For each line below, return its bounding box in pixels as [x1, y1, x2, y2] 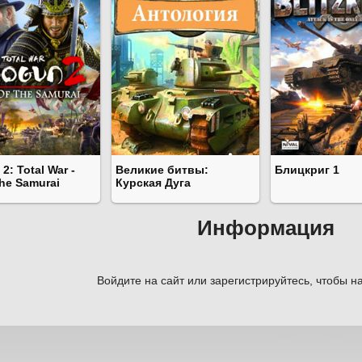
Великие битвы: [116, 163, 208, 177]
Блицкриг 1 [275, 163, 339, 177]
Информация [197, 216, 335, 241]
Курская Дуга [116, 176, 191, 190]
